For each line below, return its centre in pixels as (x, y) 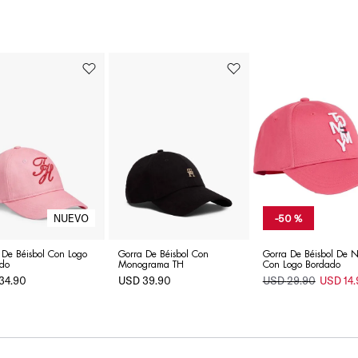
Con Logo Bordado (301, 264)
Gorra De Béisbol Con (164, 254)
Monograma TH (151, 264)
